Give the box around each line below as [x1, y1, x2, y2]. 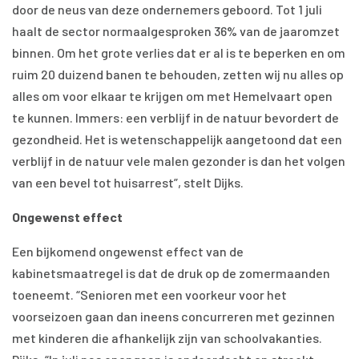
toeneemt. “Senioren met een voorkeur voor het [12, 287, 287, 302]
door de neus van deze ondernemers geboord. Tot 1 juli [12, 2, 322, 17]
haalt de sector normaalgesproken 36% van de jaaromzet [12, 23, 340, 38]
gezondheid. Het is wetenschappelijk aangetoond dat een [12, 131, 342, 147]
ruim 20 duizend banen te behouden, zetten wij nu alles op [12, 67, 344, 82]
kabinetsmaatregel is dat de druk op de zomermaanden [12, 265, 330, 280]
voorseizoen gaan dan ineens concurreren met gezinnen [12, 309, 335, 324]
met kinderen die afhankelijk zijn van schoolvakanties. [12, 330, 322, 345]
